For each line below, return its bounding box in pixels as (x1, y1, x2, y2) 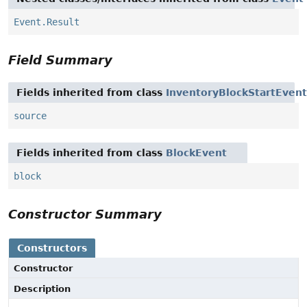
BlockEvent (166, 147, 227, 159)
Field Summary (8, 53, 112, 68)
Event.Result (14, 16, 79, 28)
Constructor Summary (8, 207, 162, 222)
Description (14, 284, 71, 295)
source (14, 110, 47, 122)
